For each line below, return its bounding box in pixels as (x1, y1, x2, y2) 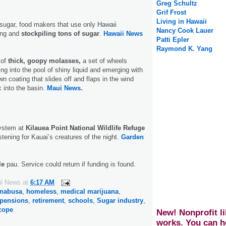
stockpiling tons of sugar (21, 29, 99, 37)
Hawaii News (103, 29, 143, 37)
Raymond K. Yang (156, 45, 212, 53)
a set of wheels (81, 56, 127, 65)
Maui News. (47, 84, 83, 92)
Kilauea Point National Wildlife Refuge (26, 124, 145, 132)
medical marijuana (61, 187, 119, 195)
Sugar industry (97, 196, 143, 204)
